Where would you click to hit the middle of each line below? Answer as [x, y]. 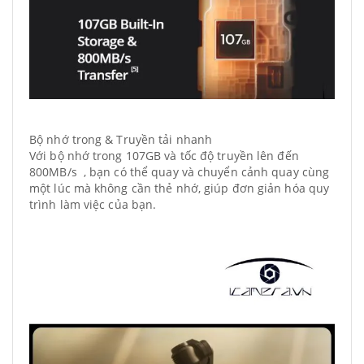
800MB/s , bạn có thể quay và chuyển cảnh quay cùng [180, 172]
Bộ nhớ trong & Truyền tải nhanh [121, 139]
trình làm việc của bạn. [93, 204]
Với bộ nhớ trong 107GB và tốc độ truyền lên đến [164, 156]
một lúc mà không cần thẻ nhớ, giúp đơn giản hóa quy [180, 188]
